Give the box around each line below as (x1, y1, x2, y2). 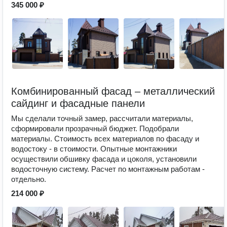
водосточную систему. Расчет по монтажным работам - (11, 165, 205, 173)
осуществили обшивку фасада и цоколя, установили (11, 155, 197, 163)
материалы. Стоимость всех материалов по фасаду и (11, 134, 199, 143)
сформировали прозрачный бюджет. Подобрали (11, 124, 179, 133)
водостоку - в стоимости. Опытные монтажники (11, 144, 177, 153)
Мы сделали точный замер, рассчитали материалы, (11, 114, 193, 123)
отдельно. (11, 175, 46, 183)
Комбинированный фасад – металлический (11, 86, 215, 97)
